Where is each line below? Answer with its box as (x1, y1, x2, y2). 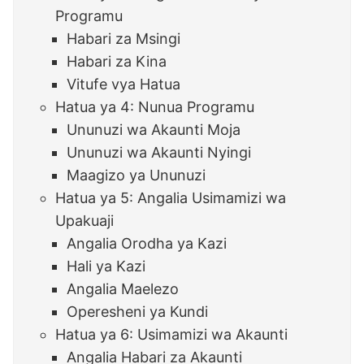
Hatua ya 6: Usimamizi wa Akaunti (55, 326, 288, 344)
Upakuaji (55, 212, 115, 230)
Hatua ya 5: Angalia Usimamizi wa (55, 189, 287, 207)
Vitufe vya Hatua (67, 76, 181, 93)
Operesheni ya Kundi (67, 303, 209, 321)
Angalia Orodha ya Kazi (67, 235, 227, 253)
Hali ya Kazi (67, 258, 146, 275)
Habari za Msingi (67, 30, 181, 48)
